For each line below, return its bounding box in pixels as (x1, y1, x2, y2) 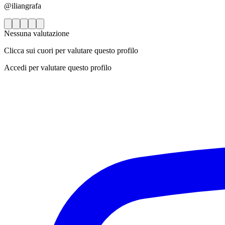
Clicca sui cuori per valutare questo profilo (4, 46, 138, 55)
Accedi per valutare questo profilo (4, 63, 111, 72)
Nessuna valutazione (4, 29, 69, 38)
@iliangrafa (4, 2, 41, 11)
